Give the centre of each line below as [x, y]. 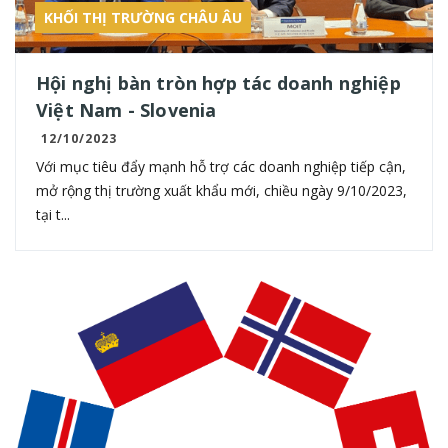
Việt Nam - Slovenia [126, 109]
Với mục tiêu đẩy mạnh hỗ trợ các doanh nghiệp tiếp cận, [221, 166]
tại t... [53, 214]
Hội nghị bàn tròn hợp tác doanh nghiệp [218, 82]
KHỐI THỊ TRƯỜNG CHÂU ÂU [143, 17]
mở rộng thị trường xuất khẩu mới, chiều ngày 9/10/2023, [221, 190]
